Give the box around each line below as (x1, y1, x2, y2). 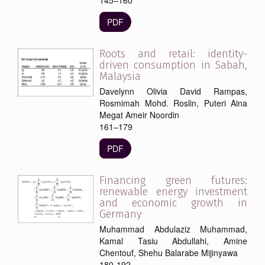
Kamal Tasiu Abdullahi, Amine (99, 234, 247, 247)
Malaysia (99, 69, 141, 83)
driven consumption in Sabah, (99, 58, 247, 72)
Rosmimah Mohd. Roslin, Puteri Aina (99, 96, 247, 109)
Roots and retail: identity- (99, 47, 247, 60)
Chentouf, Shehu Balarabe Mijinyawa (99, 246, 238, 258)
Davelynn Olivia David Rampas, (99, 85, 247, 97)
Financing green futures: (99, 173, 247, 187)
